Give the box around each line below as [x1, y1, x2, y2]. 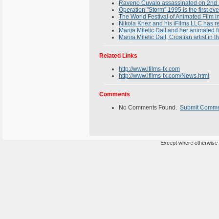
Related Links [99, 52, 137, 59]
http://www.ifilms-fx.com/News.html [119, 72, 209, 79]
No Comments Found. [119, 104, 180, 111]
